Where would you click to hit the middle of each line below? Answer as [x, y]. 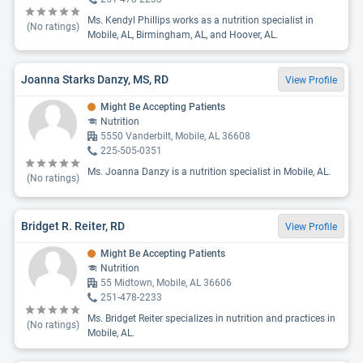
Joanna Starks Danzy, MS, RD [95, 79]
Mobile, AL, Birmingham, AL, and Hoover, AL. [183, 35]
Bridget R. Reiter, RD [73, 226]
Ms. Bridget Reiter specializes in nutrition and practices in [211, 318]
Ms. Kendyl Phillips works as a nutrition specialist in [201, 20]
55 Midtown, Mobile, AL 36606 [166, 283]
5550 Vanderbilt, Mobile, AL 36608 [175, 136]
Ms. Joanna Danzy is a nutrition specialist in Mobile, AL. [209, 172]
